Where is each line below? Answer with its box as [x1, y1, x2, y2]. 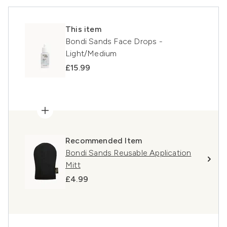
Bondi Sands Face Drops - [65, 36, 163, 47]
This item [65, 24, 101, 34]
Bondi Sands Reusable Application [65, 148, 192, 158]
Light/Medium [65, 49, 117, 59]
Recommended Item [65, 136, 142, 146]
